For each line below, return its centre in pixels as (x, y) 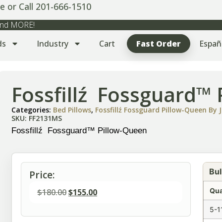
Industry (53, 44)
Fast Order (159, 44)
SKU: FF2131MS (37, 118)
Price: (42, 175)
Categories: (32, 110)
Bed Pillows (72, 110)
